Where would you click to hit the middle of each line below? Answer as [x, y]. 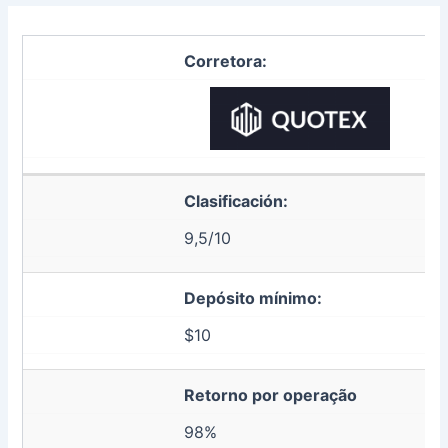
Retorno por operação [271, 394]
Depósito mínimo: [253, 297]
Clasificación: [236, 200]
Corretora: [226, 61]
